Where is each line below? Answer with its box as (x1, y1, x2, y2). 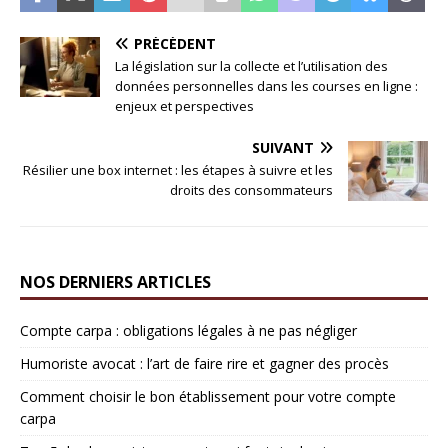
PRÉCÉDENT (134, 33, 216, 53)
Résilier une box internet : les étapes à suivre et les (23, 160, 333, 179)
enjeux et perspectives (115, 96, 254, 115)
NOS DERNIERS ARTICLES (20, 270, 211, 293)
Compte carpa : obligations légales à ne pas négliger (20, 320, 357, 340)
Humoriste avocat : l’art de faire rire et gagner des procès (20, 353, 389, 373)
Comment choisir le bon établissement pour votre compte (20, 386, 396, 406)
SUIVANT (252, 137, 314, 157)
